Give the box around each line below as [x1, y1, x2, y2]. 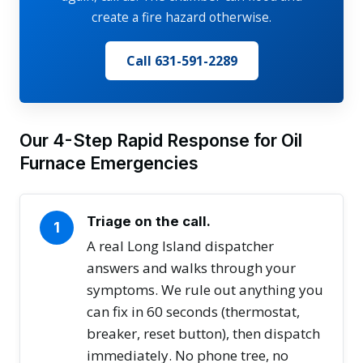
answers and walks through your [87, 258, 296, 277]
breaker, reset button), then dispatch [87, 323, 320, 343]
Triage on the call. [87, 212, 211, 229]
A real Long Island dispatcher [87, 236, 274, 255]
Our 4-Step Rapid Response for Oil [19, 129, 302, 151]
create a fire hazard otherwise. [92, 7, 271, 26]
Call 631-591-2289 [126, 51, 237, 70]
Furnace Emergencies [19, 152, 199, 173]
